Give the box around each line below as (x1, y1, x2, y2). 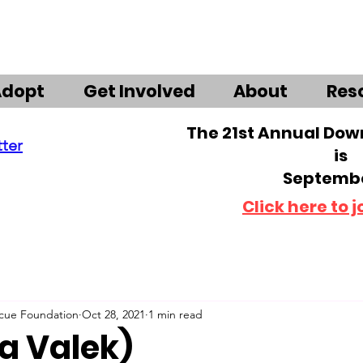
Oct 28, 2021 (82, 306, 145, 322)
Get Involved (83, 79, 195, 103)
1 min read (148, 306, 203, 322)
